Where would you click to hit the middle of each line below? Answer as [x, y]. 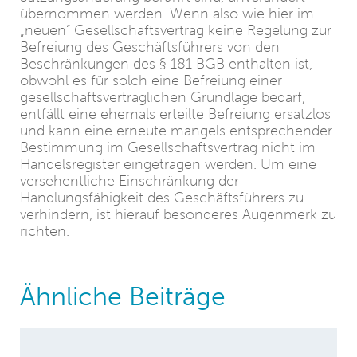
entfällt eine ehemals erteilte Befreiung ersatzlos [175, 114]
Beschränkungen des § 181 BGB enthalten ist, [166, 64]
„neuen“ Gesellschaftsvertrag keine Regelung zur [176, 30]
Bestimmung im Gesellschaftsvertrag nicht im [168, 147]
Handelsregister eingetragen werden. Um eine [168, 164]
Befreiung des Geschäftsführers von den [150, 47]
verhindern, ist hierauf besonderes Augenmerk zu [178, 214]
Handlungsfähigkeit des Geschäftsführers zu [162, 198]
